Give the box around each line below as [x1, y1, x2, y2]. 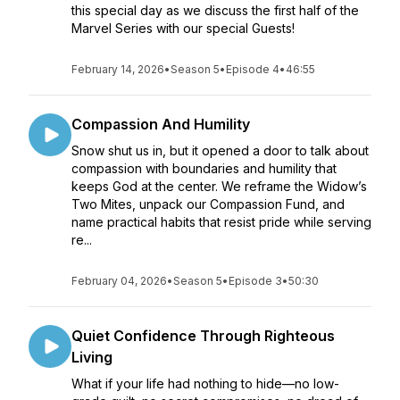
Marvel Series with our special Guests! [71, 21, 298, 36]
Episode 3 [229, 274, 282, 287]
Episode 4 [226, 62, 279, 76]
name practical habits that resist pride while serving [71, 214, 371, 229]
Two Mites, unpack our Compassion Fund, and [71, 196, 345, 212]
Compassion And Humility [71, 115, 250, 133]
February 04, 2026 [71, 274, 167, 287]
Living [71, 348, 112, 366]
